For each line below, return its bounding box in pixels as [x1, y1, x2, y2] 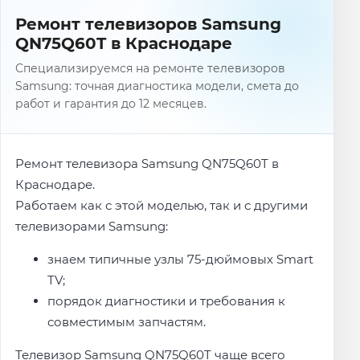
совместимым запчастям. [47, 314, 207, 330]
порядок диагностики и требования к [47, 293, 286, 309]
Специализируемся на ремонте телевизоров [15, 61, 286, 76]
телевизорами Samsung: [15, 218, 169, 234]
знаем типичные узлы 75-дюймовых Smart [47, 252, 314, 268]
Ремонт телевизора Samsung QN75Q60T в [15, 155, 280, 171]
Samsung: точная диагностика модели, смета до [15, 79, 300, 94]
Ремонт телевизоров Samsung [15, 14, 282, 35]
